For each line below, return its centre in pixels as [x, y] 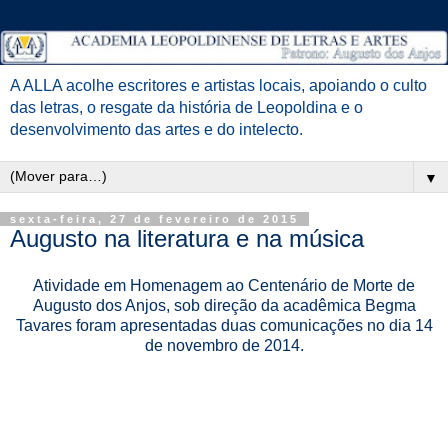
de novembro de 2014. [224, 346]
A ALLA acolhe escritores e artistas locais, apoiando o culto [218, 85]
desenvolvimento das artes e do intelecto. [156, 129]
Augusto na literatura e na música [187, 238]
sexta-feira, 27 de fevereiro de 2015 [154, 218]
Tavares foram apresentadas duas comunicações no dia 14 [224, 326]
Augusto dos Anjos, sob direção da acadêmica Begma [224, 306]
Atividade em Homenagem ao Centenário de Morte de [224, 286]
